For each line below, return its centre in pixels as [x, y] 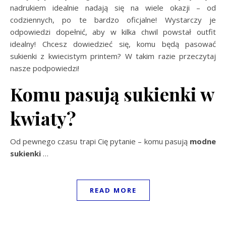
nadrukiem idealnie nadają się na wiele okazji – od [113, 7]
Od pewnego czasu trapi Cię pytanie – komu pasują [100, 141]
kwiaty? [43, 118]
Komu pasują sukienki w [112, 94]
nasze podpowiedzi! [45, 68]
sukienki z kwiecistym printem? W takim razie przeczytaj [113, 56]
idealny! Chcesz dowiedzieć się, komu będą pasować [113, 44]
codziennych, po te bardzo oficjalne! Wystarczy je [113, 19]
